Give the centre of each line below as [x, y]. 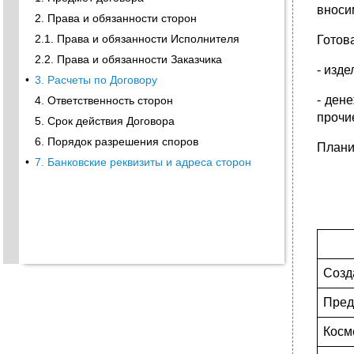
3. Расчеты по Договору [96, 80]
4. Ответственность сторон [104, 100]
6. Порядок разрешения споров [117, 141]
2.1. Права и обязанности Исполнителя [137, 39]
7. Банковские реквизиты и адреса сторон [143, 162]
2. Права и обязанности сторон [116, 18]
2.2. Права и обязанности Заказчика [128, 59]
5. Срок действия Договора [105, 121]
